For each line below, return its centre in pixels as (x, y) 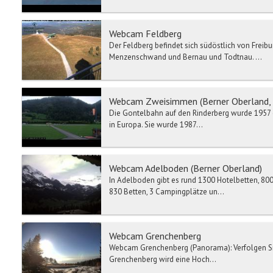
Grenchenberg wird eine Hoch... (163, 259)
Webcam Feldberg (145, 34)
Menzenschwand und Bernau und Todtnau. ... (186, 57)
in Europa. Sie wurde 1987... (156, 124)
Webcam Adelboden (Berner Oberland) (186, 168)
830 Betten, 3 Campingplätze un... (167, 192)
